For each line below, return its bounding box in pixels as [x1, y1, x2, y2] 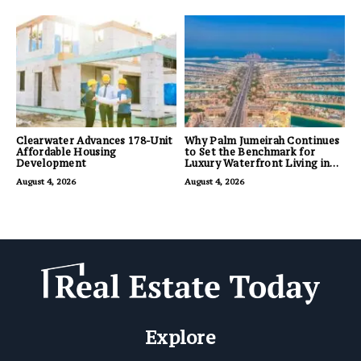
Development [16, 157, 87, 170]
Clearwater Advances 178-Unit [16, 135, 173, 147]
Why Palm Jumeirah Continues [185, 135, 340, 147]
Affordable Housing [16, 146, 117, 159]
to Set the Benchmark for [185, 146, 316, 159]
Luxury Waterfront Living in [185, 157, 330, 170]
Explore [144, 325, 217, 349]
